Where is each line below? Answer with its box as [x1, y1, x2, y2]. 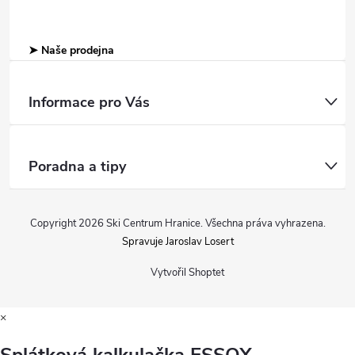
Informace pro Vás [29, 93, 150, 113]
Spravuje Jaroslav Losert [121, 235, 234, 250]
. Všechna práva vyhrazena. [200, 216, 326, 231]
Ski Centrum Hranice [105, 216, 200, 231]
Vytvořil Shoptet [151, 265, 224, 281]
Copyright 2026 [29, 216, 106, 231]
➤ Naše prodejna [29, 43, 114, 59]
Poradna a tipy [29, 157, 126, 177]
